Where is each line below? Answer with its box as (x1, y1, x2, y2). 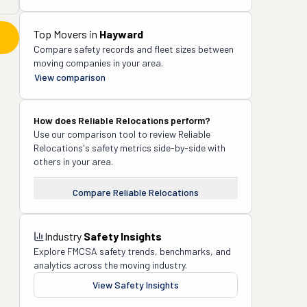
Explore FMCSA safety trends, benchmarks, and (34, 245, 231, 257)
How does (34, 114, 78, 126)
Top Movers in (34, 27, 99, 40)
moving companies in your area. (34, 57, 163, 69)
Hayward (99, 27, 143, 40)
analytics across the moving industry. (34, 259, 187, 271)
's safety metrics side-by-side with (83, 142, 225, 153)
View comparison (34, 71, 106, 83)
